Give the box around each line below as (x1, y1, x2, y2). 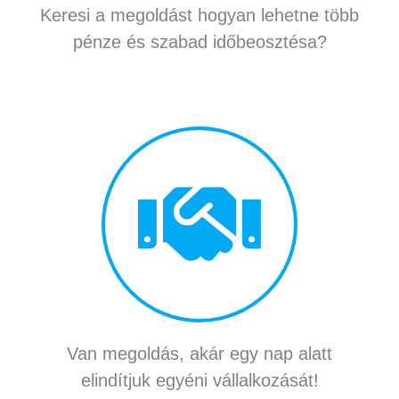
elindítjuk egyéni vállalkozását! (80, 370, 319, 391)
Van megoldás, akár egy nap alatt (67, 344, 332, 364)
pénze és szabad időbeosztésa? (72, 32, 327, 53)
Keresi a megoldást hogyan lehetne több (40, 5, 359, 26)
